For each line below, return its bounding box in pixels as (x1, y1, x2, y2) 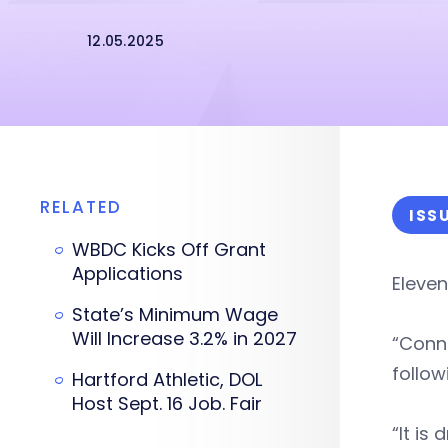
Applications (72, 261, 183, 286)
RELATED (40, 195, 122, 219)
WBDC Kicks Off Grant (72, 237, 266, 262)
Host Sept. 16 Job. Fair (72, 391, 262, 416)
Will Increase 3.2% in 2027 (72, 326, 297, 351)
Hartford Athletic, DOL (72, 367, 262, 392)
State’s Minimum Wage (72, 302, 278, 327)
